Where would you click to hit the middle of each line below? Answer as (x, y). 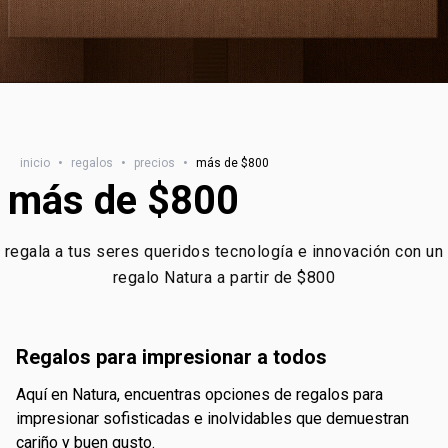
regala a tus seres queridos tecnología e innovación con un (224, 251)
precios (154, 163)
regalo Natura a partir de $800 (224, 277)
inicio (35, 163)
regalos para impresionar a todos (178, 357)
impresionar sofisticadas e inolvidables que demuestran (212, 418)
